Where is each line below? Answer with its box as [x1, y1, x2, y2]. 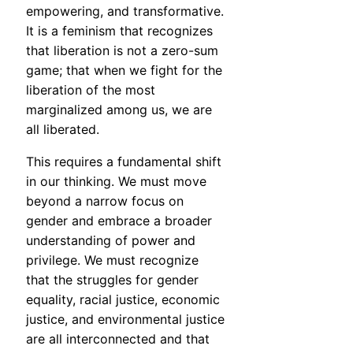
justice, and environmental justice [26, 311, 225, 328]
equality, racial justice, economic [26, 292, 220, 308]
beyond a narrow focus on [26, 193, 184, 210]
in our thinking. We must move [26, 173, 206, 190]
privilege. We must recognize [26, 252, 199, 269]
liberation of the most [26, 82, 155, 98]
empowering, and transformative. [26, 3, 224, 20]
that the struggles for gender [26, 272, 199, 288]
